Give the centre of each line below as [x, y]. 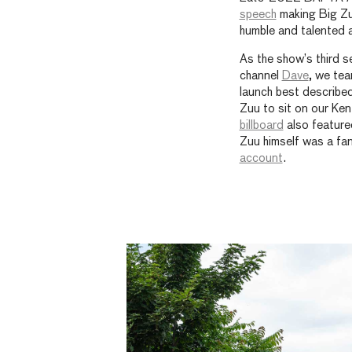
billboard [261, 126]
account [261, 159]
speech [258, 14]
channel [260, 76]
